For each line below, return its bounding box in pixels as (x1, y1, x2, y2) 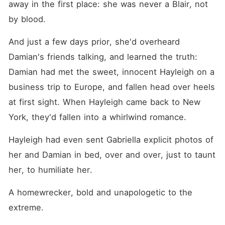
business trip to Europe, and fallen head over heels (8, 82, 215, 92)
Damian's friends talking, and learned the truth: (8, 52, 197, 62)
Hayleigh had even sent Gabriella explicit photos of (8, 135, 213, 145)
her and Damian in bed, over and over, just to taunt (8, 150, 215, 160)
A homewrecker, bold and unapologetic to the (8, 187, 192, 197)
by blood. (8, 14, 46, 24)
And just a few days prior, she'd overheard (8, 37, 180, 47)
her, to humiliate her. (8, 165, 92, 175)
